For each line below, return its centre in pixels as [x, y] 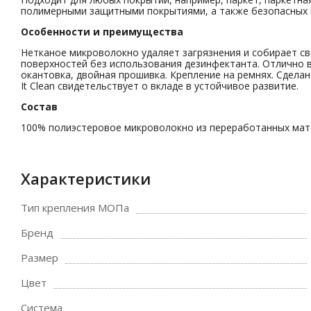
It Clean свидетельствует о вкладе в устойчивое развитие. [160, 86]
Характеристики [86, 178]
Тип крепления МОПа [75, 208]
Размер [40, 258]
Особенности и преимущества [102, 32]
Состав [39, 107]
